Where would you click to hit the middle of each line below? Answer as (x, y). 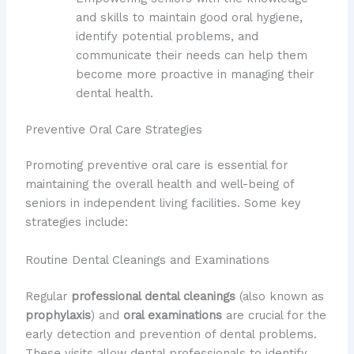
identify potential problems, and (167, 36)
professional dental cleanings (153, 296)
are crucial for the (274, 315)
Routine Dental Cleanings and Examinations (147, 260)
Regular (48, 296)
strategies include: (76, 222)
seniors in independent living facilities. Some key (163, 203)
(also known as (279, 296)
